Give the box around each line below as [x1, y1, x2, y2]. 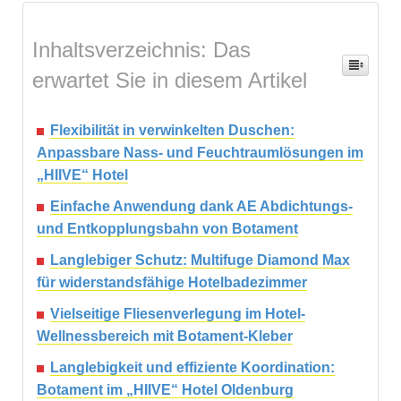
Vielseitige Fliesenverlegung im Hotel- [50, 306, 305, 322]
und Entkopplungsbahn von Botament [37, 221, 298, 237]
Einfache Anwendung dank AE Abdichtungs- [50, 199, 353, 215]
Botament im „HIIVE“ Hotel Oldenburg [37, 382, 294, 398]
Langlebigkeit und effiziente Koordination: [50, 360, 335, 376]
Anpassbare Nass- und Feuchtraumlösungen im [37, 145, 363, 161]
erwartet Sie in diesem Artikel [32, 68, 307, 93]
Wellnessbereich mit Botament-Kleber [37, 328, 293, 345]
